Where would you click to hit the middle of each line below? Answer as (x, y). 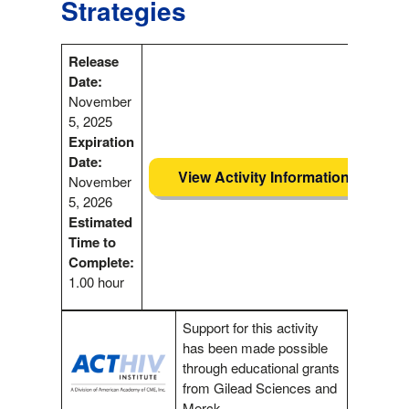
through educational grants (262, 368)
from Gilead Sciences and (260, 388)
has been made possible (256, 348)
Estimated (101, 222)
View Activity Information (263, 177)
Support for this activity (251, 328)
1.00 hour (97, 282)
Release (94, 62)
